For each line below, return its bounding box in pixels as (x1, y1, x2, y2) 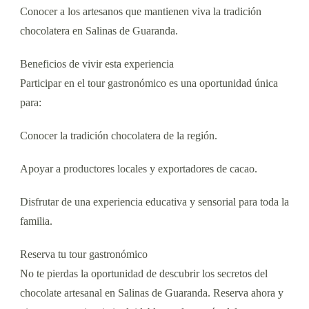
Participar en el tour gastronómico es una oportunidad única (20, 77, 278, 89)
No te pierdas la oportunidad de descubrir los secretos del (20, 267, 268, 279)
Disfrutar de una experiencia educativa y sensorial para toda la (20, 195, 289, 208)
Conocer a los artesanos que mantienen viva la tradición (20, 5, 261, 17)
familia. (20, 215, 52, 227)
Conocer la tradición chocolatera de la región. (20, 129, 217, 141)
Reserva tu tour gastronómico (20, 248, 148, 260)
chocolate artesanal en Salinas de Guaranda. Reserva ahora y (20, 286, 283, 299)
